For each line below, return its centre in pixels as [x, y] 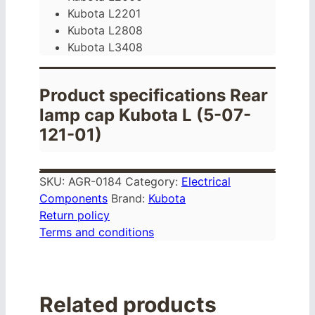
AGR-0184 [95, 182]
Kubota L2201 [104, 14]
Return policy [75, 216]
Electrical [206, 182]
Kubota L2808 [105, 31]
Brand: [130, 199]
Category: [153, 182]
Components [73, 199]
